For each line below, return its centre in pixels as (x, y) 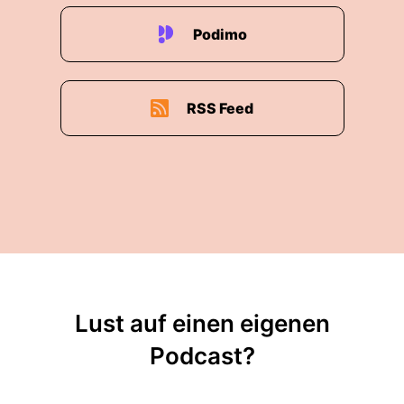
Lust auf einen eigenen (202, 323)
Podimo (220, 34)
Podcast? (202, 356)
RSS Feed (220, 108)
